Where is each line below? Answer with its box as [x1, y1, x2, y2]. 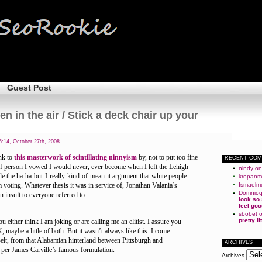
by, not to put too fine [137, 153, 198, 161]
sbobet [239, 211, 257, 217]
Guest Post [7, 83, 51, 92]
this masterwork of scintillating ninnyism [14, 153, 137, 161]
